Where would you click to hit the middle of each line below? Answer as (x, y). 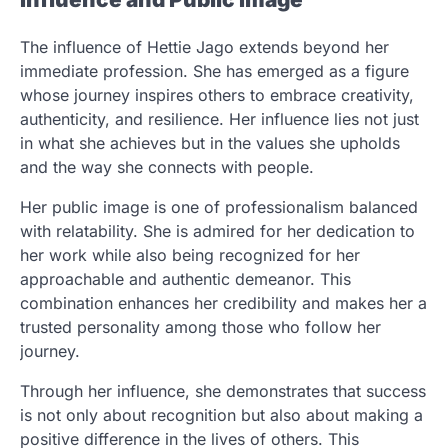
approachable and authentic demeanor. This (185, 279)
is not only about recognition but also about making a (221, 415)
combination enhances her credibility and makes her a (223, 303)
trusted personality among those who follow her (200, 327)
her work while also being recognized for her (190, 255)
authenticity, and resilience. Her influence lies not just (219, 119)
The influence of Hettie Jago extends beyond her (204, 47)
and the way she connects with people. (167, 167)
